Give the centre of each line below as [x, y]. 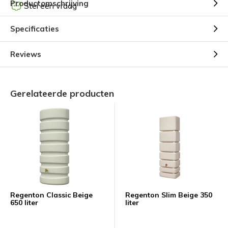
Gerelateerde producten [62, 93]
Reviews [26, 54]
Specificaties [35, 29]
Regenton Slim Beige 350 [169, 195]
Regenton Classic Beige [51, 195]
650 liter [24, 203]
